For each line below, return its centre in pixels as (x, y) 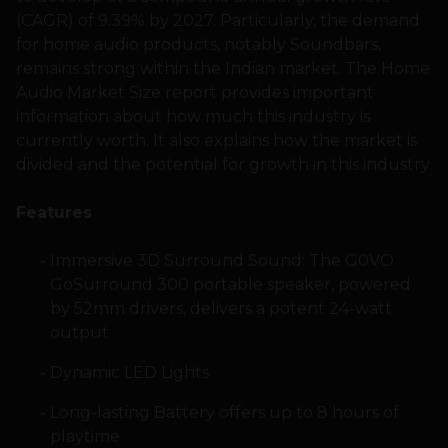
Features (54, 213)
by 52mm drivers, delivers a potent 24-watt (220, 309)
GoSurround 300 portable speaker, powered (230, 285)
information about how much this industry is (193, 117)
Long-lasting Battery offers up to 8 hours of (224, 413)
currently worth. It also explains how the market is (216, 141)
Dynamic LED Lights (129, 373)
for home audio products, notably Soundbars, (198, 45)
